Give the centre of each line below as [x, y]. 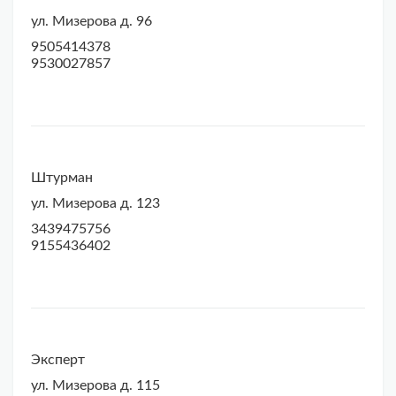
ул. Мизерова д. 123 [95, 204]
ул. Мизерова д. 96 [91, 22]
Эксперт [58, 360]
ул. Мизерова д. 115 [95, 386]
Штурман [62, 178]
